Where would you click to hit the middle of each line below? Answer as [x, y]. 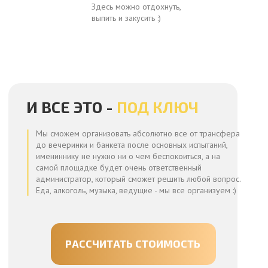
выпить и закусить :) [126, 18]
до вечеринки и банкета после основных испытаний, [132, 145]
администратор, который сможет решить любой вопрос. [138, 179]
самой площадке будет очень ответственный [119, 167]
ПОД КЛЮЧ [158, 107]
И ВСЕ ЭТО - [71, 107]
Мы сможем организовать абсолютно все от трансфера [138, 133]
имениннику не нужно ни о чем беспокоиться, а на [128, 156]
